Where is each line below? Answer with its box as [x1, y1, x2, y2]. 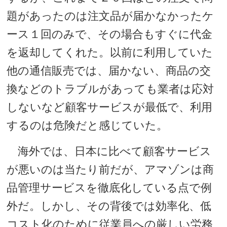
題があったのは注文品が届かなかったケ [7, 10, 214, 22]
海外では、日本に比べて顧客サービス [7, 145, 212, 158]
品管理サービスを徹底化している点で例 [7, 181, 212, 194]
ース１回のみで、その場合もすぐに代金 [7, 28, 213, 41]
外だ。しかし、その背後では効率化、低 [7, 200, 212, 212]
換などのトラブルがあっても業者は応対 [7, 83, 214, 95]
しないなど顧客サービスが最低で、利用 [7, 101, 213, 113]
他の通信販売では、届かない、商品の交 [7, 64, 211, 77]
